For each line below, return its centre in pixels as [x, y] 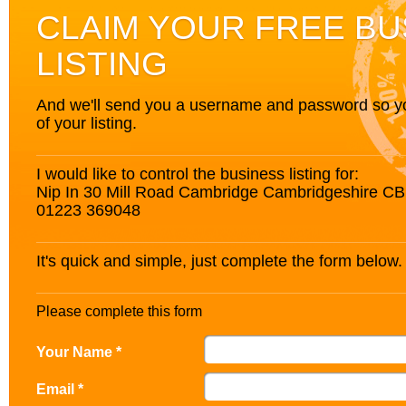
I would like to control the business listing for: [198, 174]
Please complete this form [119, 311]
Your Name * [79, 352]
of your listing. [87, 123]
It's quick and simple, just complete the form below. [219, 261]
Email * [60, 389]
